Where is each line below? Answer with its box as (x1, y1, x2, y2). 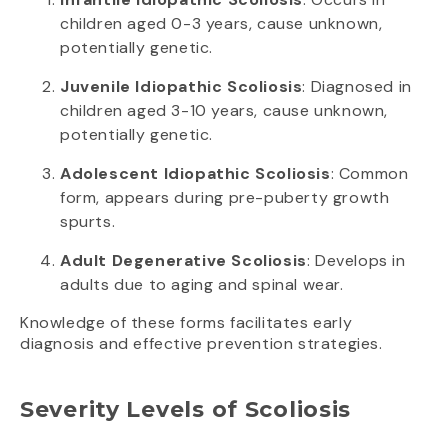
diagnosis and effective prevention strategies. (20, 332, 383, 354)
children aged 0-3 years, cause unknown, (60, 12, 383, 34)
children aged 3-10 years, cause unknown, (60, 99, 389, 121)
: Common (330, 162, 409, 184)
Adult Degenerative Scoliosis (60, 249, 307, 271)
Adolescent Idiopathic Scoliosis (60, 162, 331, 184)
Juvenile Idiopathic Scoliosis (60, 75, 303, 97)
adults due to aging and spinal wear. (60, 273, 344, 295)
